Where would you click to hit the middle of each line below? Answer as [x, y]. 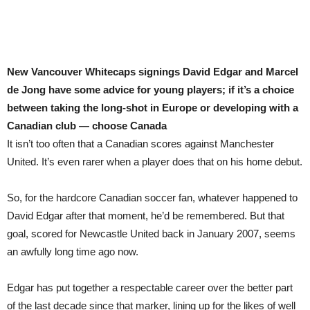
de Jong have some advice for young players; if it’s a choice [151, 90]
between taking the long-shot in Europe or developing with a [153, 108]
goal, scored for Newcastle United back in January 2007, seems [151, 234]
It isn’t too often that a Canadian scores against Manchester [140, 144]
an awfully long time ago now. [73, 252]
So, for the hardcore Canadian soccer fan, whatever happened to [152, 198]
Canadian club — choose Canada [87, 126]
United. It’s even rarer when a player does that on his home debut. [155, 162]
